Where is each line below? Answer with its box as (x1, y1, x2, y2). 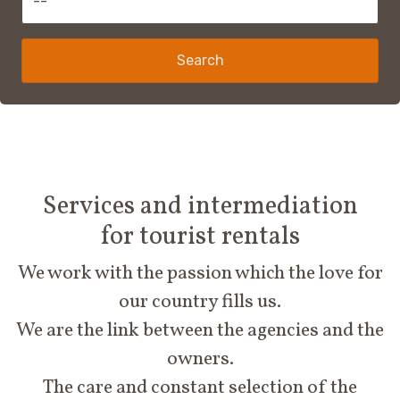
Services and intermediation (42, 189, 358, 226)
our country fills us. (119, 288, 281, 317)
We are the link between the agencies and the (16, 317, 384, 346)
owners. (166, 346, 234, 374)
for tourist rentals (100, 220, 300, 256)
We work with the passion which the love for (17, 260, 383, 288)
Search (176, 52, 224, 70)
